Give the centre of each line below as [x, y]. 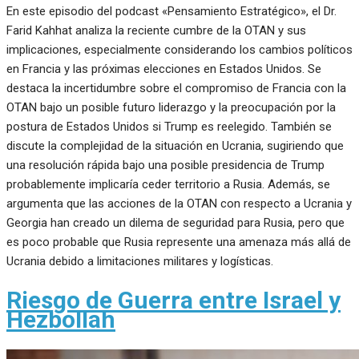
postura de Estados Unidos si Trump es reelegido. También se [169, 126]
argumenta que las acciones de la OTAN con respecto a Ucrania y [179, 203]
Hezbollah [61, 319]
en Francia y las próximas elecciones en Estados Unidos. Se [164, 69]
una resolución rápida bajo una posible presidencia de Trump [165, 165]
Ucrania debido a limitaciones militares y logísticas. [140, 261]
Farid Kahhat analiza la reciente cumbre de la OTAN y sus [156, 30]
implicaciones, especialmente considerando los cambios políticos [179, 49]
